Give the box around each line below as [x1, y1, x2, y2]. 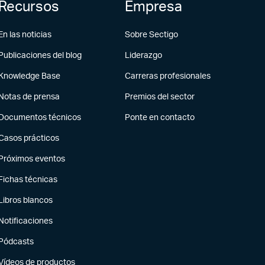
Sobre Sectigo [124, 31, 178, 39]
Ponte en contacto [124, 114, 195, 122]
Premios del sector [124, 93, 195, 101]
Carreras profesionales [124, 72, 211, 80]
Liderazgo [124, 51, 162, 60]
